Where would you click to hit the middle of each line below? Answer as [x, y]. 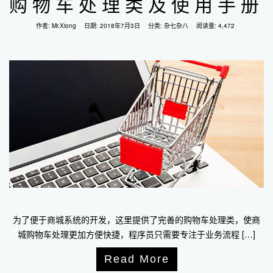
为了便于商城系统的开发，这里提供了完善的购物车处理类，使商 [136, 220]
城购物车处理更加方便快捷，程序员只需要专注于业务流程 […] [136, 234]
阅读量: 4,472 [215, 26]
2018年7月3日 [120, 26]
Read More [136, 259]
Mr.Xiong [64, 26]
